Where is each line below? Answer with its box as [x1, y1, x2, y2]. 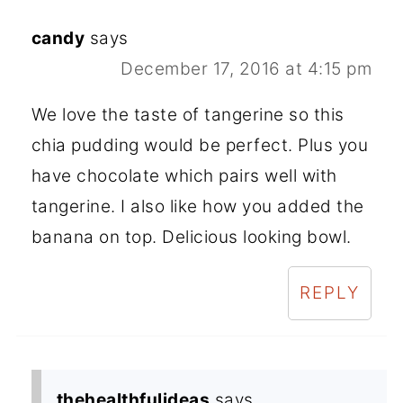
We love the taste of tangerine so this [31, 103, 345, 125]
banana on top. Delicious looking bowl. [31, 226, 352, 247]
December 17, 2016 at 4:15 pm [121, 58, 372, 79]
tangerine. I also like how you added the [31, 195, 364, 217]
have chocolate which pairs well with [31, 165, 337, 186]
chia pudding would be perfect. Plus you [31, 134, 369, 156]
